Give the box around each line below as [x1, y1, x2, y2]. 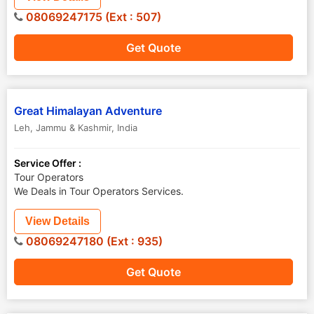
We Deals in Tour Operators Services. [14, 185, 184, 197]
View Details [25, 215, 90, 227]
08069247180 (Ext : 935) [23, 234, 163, 248]
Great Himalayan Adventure [14, 104, 162, 118]
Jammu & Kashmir [36, 122, 111, 133]
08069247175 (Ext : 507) [23, 10, 161, 24]
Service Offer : [14, 157, 81, 169]
